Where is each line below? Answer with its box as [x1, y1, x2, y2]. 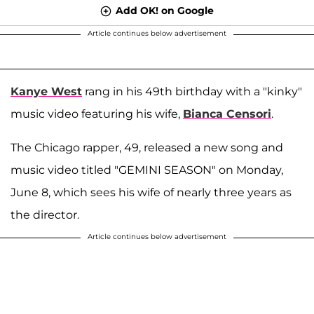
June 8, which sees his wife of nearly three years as [11, 185, 292, 199]
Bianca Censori [183, 107, 271, 121]
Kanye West [11, 84, 82, 98]
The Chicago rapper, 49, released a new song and [11, 140, 283, 154]
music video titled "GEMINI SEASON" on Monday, [11, 163, 283, 177]
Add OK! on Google [116, 4, 214, 17]
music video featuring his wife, [11, 107, 183, 121]
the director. [11, 207, 79, 221]
